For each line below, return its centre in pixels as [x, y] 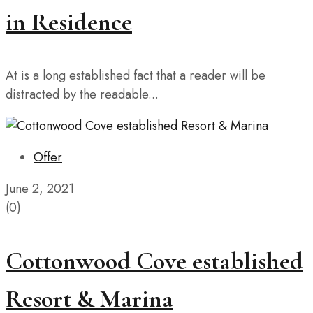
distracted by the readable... [82, 95]
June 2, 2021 [40, 189]
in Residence [69, 22]
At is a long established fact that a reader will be [136, 76]
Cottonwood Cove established [154, 261]
